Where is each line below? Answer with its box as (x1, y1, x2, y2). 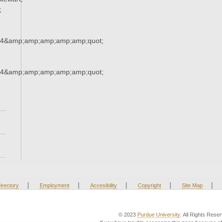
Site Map (181, 182, 203, 189)
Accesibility (90, 182, 117, 189)
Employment (39, 182, 69, 189)
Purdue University (137, 212, 180, 218)
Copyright (137, 182, 161, 189)
